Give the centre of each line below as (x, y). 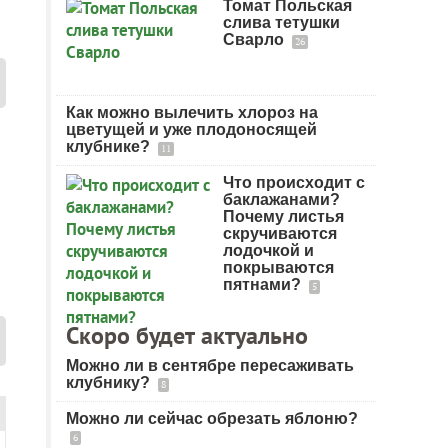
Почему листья (283, 216)
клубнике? (110, 146)
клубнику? (110, 382)
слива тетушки (281, 22)
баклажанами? (281, 199)
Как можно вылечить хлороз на (192, 112)
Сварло (255, 39)
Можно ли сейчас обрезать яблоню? (212, 418)
